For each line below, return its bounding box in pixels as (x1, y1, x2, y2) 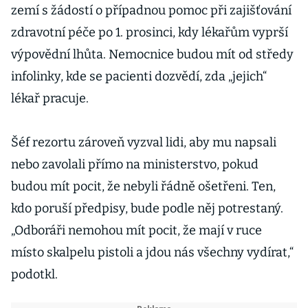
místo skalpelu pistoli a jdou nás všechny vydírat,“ (11, 245, 294, 260)
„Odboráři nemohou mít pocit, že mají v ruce (11, 223, 262, 238)
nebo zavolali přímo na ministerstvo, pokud (11, 157, 258, 172)
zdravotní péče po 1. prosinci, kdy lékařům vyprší (11, 25, 288, 40)
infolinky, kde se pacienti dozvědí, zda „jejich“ (11, 69, 267, 84)
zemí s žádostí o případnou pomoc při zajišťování (11, 3, 291, 18)
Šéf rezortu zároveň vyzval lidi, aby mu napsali (11, 135, 276, 150)
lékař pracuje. (11, 91, 89, 106)
